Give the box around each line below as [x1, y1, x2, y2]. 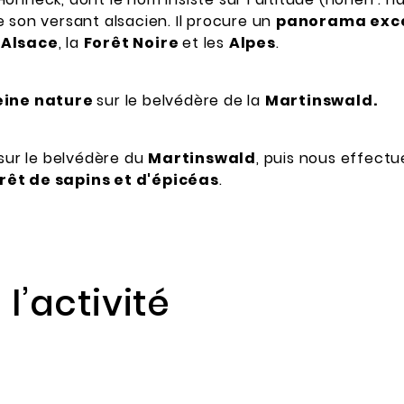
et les [182, 32, 229, 54]
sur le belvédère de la [96, 90, 265, 112]
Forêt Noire [83, 32, 183, 54]
